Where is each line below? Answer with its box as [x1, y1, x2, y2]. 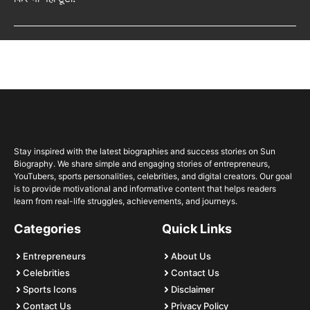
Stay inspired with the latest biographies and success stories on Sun [14, 146, 275, 157]
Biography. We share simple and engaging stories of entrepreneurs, [14, 158, 270, 170]
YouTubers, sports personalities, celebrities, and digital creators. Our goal [14, 171, 292, 182]
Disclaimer [171, 284, 215, 295]
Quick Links [162, 221, 232, 237]
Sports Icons [23, 284, 77, 295]
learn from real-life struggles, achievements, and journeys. [14, 196, 237, 207]
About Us [171, 250, 211, 262]
